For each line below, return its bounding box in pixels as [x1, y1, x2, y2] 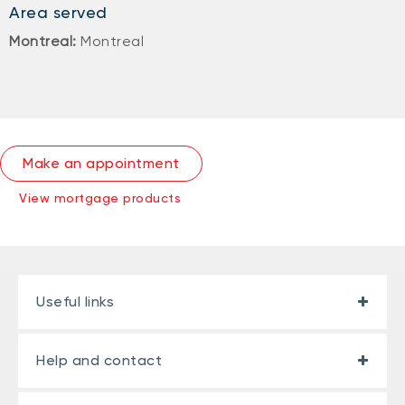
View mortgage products [19, 191, 181, 205]
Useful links [36, 293, 114, 310]
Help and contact [36, 352, 162, 369]
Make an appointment [23, 155, 180, 172]
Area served [9, 3, 108, 22]
